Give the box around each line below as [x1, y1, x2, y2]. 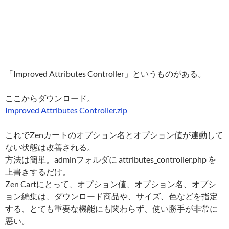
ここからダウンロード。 [5, 93, 95, 103]
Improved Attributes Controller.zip [5, 105, 127, 115]
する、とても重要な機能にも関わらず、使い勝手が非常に [5, 203, 218, 213]
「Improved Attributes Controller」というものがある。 [5, 68, 206, 78]
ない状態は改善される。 [5, 142, 95, 152]
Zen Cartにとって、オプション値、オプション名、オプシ [5, 178, 216, 189]
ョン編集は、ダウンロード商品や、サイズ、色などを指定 [5, 191, 218, 201]
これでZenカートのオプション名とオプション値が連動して [5, 129, 223, 140]
